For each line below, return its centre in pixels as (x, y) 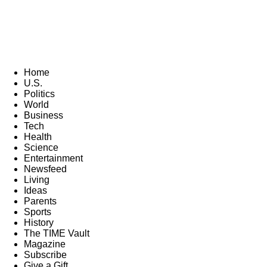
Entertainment (53, 158)
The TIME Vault (57, 233)
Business (44, 115)
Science (41, 147)
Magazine (45, 244)
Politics (39, 94)
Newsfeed (45, 169)
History (39, 222)
